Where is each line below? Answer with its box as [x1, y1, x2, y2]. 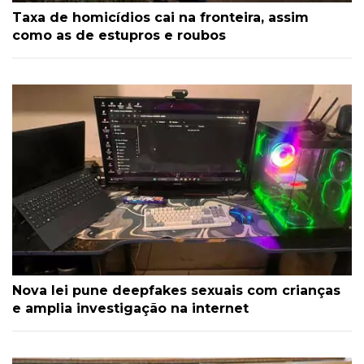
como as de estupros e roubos [12, 27, 226, 43]
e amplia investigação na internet [12, 300, 249, 316]
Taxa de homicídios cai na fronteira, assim [12, 9, 309, 25]
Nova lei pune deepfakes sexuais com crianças [12, 282, 340, 298]
